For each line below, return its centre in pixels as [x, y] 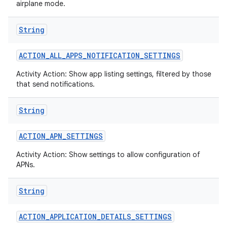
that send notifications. [55, 84]
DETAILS [116, 217]
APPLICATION [73, 217]
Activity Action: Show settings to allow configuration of [108, 155]
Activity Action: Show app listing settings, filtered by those [114, 74]
